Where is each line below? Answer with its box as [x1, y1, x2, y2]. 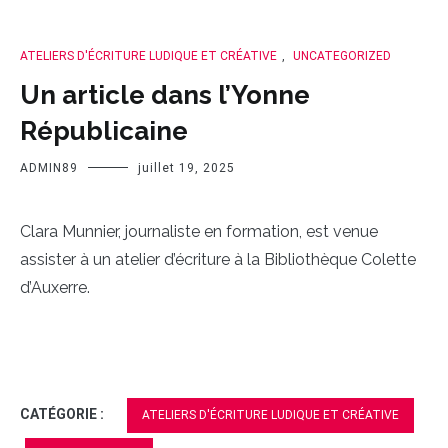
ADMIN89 [20, 161, 78, 175]
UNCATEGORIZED [293, 49, 391, 63]
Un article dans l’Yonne [20, 80, 310, 110]
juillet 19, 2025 [138, 161, 235, 175]
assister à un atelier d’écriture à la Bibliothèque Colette [20, 250, 416, 269]
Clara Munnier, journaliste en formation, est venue [20, 222, 378, 241]
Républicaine [20, 116, 188, 146]
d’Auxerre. [20, 278, 90, 297]
